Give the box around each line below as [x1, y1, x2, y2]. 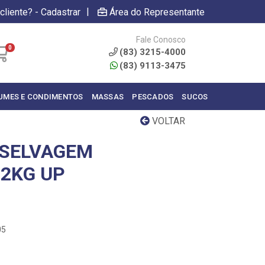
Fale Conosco [135, 34, 186, 44]
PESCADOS [132, 92, 174, 101]
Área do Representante [109, 6, 205, 18]
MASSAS [91, 92, 124, 101]
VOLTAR [150, 115, 185, 127]
